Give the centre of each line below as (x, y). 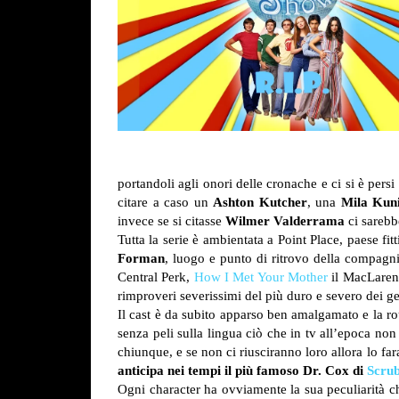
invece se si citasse (171, 221)
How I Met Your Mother (261, 277)
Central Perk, (156, 277)
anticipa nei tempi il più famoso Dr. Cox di (242, 370)
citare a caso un (165, 202)
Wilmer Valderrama (285, 221)
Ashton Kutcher (260, 202)
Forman (141, 258)
